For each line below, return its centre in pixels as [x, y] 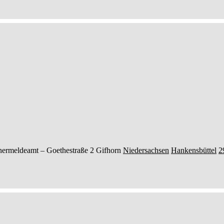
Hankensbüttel [194, 150]
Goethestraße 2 [70, 150]
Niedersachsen [146, 150]
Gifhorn [108, 150]
